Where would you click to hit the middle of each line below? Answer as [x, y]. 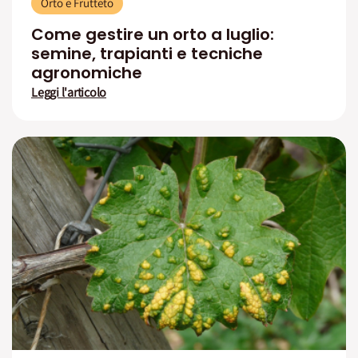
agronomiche [87, 73]
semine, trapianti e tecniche [147, 54]
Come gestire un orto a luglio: [153, 34]
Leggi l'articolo [69, 93]
